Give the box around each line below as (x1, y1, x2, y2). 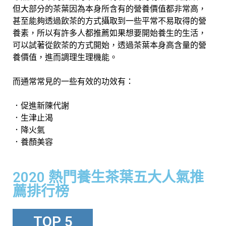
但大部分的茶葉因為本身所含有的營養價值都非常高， (13, 4, 206, 14)
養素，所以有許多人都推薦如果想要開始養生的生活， (13, 28, 206, 38)
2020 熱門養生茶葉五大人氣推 (13, 168, 204, 186)
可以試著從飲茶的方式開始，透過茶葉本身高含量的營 (13, 40, 206, 50)
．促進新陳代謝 (13, 100, 69, 110)
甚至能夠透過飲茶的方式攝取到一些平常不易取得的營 (13, 16, 206, 26)
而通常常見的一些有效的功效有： (13, 76, 134, 86)
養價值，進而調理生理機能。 (13, 52, 118, 62)
